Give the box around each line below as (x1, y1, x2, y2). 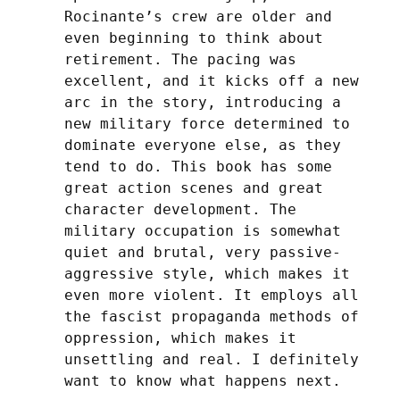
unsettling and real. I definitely (64, 350, 359, 368)
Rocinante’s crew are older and (64, 7, 332, 25)
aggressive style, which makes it (64, 264, 350, 282)
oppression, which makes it (64, 329, 296, 346)
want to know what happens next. (64, 371, 341, 389)
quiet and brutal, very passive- (64, 243, 341, 261)
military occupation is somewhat (64, 221, 341, 239)
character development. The (64, 200, 296, 218)
